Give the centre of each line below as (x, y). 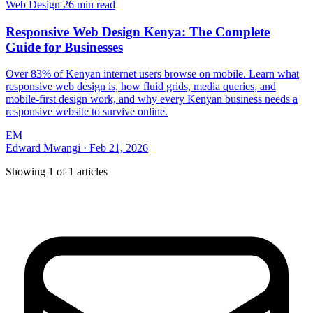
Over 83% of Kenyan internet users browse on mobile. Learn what (152, 74)
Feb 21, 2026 (119, 148)
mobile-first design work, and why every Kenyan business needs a (152, 99)
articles (91, 172)
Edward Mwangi (43, 148)
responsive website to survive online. (87, 112)
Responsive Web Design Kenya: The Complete (138, 31)
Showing (27, 172)
